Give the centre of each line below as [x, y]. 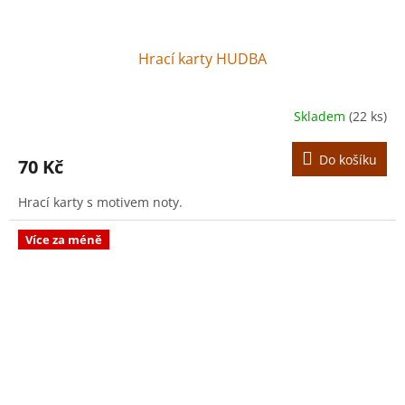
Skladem [321, 116]
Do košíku [348, 160]
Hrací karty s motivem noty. [100, 202]
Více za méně [64, 240]
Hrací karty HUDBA [202, 59]
